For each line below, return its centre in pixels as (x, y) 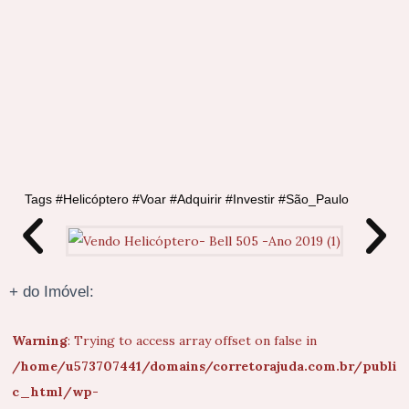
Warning (40, 340)
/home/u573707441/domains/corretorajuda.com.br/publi (204, 366)
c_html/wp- (55, 391)
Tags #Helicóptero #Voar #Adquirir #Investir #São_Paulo (187, 199)
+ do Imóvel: (52, 291)
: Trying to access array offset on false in (192, 340)
